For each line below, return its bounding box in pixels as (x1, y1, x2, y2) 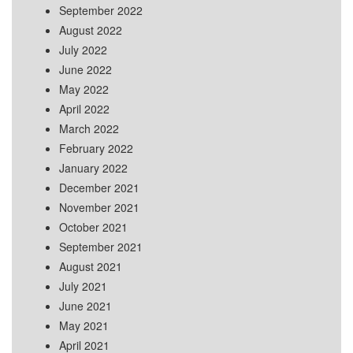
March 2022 (59, 121, 119, 137)
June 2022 (59, 61, 112, 78)
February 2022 (59, 140, 133, 157)
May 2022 (59, 81, 109, 98)
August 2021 (59, 258, 122, 275)
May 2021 (59, 318, 109, 334)
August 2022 (59, 22, 122, 39)
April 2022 (59, 101, 110, 117)
